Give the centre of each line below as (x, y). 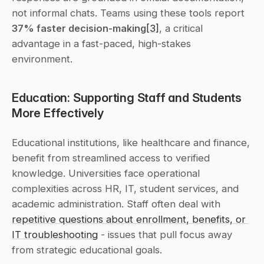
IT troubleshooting (55, 234)
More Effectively (58, 113)
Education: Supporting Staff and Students (127, 97)
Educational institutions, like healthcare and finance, (131, 142)
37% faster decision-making (79, 28)
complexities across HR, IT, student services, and (125, 188)
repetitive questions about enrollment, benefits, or (129, 219)
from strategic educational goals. (87, 250)
